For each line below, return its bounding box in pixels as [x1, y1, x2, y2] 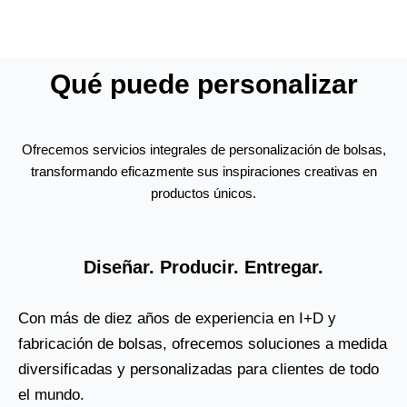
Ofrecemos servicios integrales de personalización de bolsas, [21, 143, 386, 158]
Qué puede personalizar [49, 69, 358, 100]
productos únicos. [151, 186, 256, 202]
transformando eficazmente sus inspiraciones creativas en [30, 164, 377, 180]
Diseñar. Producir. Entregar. [84, 256, 323, 277]
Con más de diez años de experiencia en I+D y [18, 309, 336, 327]
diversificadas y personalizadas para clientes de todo [18, 360, 379, 378]
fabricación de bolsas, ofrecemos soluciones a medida [18, 334, 387, 352]
